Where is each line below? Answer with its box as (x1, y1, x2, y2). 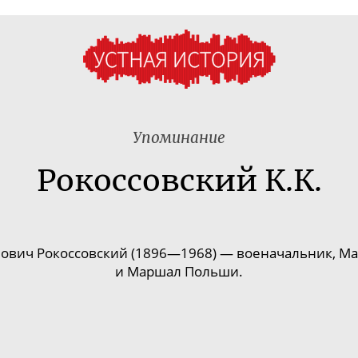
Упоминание (133, 128, 225, 147)
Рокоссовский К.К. (36, 161, 322, 200)
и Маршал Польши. (115, 262, 243, 281)
